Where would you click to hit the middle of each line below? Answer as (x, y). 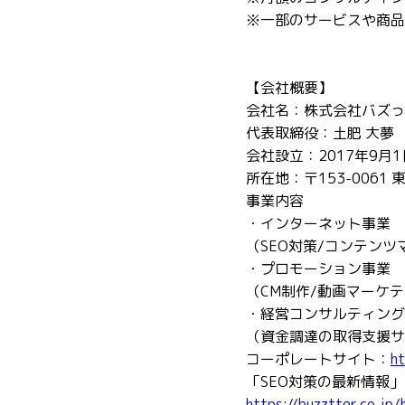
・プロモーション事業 (318, 268)
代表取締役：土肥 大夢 (320, 133)
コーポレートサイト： (318, 359)
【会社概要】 (289, 88)
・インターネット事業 (318, 223)
